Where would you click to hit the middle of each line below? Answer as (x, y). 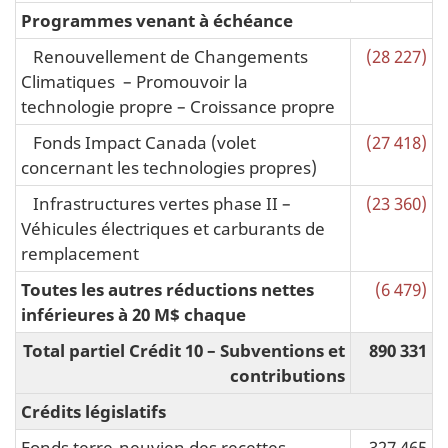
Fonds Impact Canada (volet (138, 141)
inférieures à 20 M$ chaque (133, 313)
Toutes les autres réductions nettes (167, 288)
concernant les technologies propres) (169, 166)
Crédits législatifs (93, 410)
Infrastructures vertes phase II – (156, 202)
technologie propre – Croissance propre (178, 105)
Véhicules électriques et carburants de (173, 227)
